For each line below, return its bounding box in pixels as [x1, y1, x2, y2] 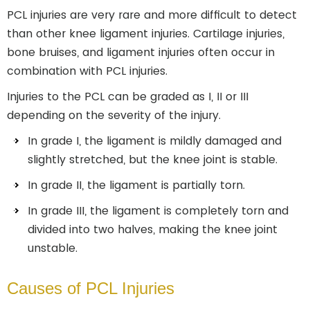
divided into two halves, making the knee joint [28, 221, 277, 237]
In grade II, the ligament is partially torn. [28, 177, 248, 193]
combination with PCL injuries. [7, 63, 171, 79]
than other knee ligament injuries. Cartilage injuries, [7, 26, 284, 42]
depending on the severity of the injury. [7, 107, 224, 123]
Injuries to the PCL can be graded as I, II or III [7, 89, 248, 104]
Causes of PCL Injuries [7, 279, 174, 298]
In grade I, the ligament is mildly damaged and [28, 133, 282, 149]
